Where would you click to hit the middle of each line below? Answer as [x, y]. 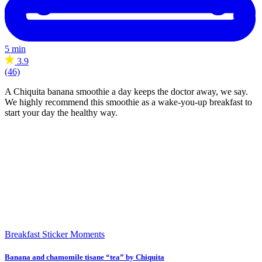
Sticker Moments [73, 234]
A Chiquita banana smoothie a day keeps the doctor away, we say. [126, 91]
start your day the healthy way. [61, 112]
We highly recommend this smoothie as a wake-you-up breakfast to [128, 102]
